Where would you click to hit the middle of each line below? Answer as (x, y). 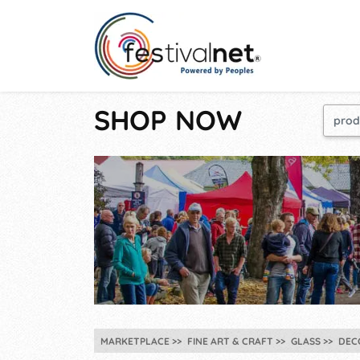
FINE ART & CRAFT (230, 342)
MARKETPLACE (135, 342)
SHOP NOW (168, 120)
